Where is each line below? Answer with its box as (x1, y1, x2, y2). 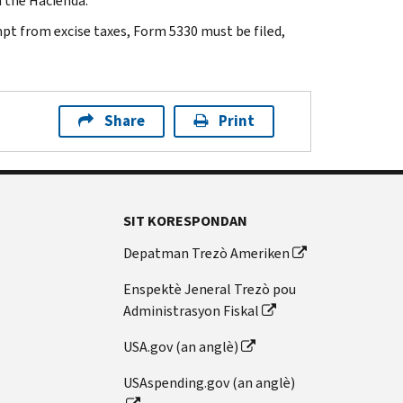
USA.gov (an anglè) (123, 336, 239, 356)
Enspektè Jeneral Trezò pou (123, 279, 297, 299)
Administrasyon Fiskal (123, 300, 260, 320)
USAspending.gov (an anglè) (123, 372, 296, 392)
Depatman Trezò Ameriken (123, 243, 291, 263)
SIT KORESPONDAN (123, 210, 248, 230)
